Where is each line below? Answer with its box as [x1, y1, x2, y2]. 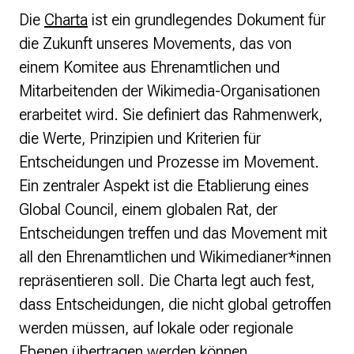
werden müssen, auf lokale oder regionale [19, 318, 293, 338]
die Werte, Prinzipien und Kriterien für [19, 129, 261, 149]
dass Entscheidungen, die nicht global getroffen [19, 295, 331, 314]
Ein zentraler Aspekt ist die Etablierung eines [19, 176, 309, 196]
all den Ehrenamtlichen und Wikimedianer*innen [19, 247, 331, 267]
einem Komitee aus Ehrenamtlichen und [19, 58, 280, 77]
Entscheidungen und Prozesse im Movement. [19, 153, 319, 172]
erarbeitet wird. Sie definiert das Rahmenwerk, [19, 105, 322, 125]
